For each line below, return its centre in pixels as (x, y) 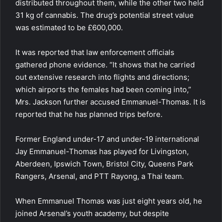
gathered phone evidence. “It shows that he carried (105, 65)
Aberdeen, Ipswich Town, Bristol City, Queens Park (104, 164)
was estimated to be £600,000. (69, 28)
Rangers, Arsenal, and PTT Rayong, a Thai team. (100, 176)
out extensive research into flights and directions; (102, 77)
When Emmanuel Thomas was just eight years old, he (109, 201)
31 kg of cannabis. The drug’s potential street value (105, 15)
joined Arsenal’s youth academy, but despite (92, 213)
